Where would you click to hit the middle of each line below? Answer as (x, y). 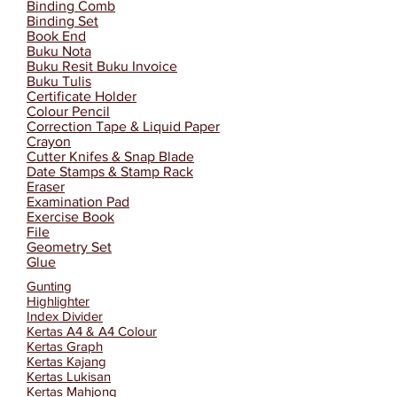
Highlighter (58, 301)
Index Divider (65, 316)
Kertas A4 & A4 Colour (92, 331)
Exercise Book (70, 217)
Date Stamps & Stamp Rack (110, 171)
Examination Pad (78, 202)
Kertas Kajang (66, 361)
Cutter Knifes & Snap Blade (110, 156)
